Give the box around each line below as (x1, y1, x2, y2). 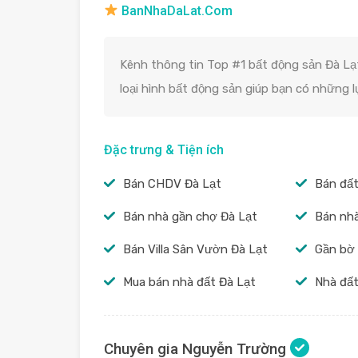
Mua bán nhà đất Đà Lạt (123, 274, 256, 289)
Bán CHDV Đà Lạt (123, 176, 221, 191)
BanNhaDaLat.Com (118, 2, 233, 18)
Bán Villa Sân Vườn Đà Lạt (123, 241, 268, 257)
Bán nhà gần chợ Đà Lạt (123, 209, 257, 224)
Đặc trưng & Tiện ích (104, 141, 224, 157)
